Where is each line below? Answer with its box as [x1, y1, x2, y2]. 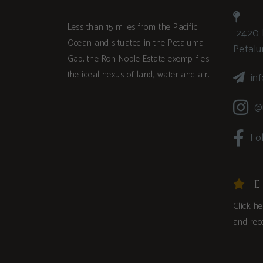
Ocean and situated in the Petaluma [67, 35, 204, 50]
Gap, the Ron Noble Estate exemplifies [67, 51, 210, 66]
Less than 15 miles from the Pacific [67, 19, 198, 35]
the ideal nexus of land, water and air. [67, 67, 210, 82]
